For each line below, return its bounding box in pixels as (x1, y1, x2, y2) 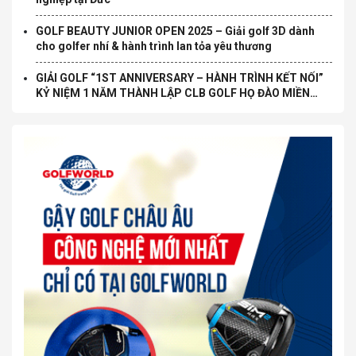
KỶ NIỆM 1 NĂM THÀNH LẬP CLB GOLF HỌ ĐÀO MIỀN (36, 87, 310, 99)
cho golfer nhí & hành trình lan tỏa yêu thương (36, 40, 272, 52)
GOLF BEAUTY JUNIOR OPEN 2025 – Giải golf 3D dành (36, 25, 315, 37)
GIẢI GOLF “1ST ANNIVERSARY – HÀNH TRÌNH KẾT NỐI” (36, 72, 323, 84)
